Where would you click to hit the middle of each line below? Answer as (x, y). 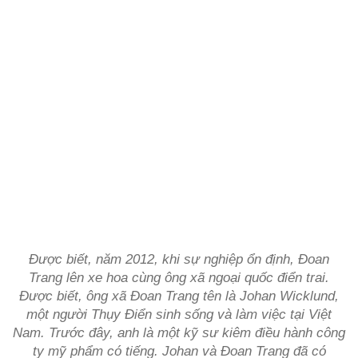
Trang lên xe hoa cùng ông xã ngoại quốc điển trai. (179, 278)
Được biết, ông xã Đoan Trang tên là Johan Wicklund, (179, 296)
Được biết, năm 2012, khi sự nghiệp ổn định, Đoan (179, 259)
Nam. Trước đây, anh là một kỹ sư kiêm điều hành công (179, 333)
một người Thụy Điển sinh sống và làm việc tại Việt (179, 314)
